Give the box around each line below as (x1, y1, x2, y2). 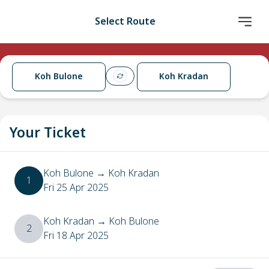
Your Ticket (10, 123, 86, 144)
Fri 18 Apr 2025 (43, 229, 109, 243)
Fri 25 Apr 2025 (43, 181, 109, 195)
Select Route (94, 14, 156, 29)
